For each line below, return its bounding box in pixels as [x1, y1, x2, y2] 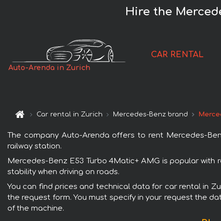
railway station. [7, 142, 62, 150]
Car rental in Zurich [37, 111, 103, 118]
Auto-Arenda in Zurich [8, 64, 91, 72]
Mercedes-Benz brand [113, 111, 188, 118]
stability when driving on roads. [7, 167, 119, 176]
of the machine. [7, 204, 64, 213]
